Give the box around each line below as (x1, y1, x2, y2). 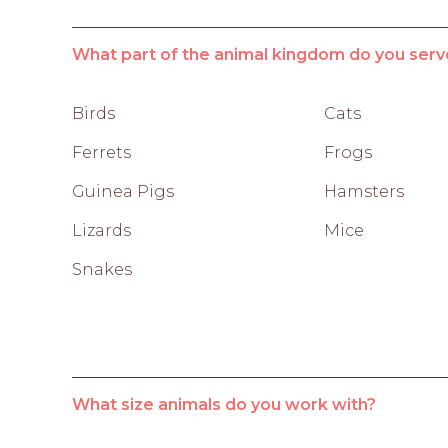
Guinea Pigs (72, 181, 174, 201)
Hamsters (324, 181, 404, 201)
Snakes (72, 259, 132, 279)
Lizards (72, 220, 131, 240)
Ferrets (72, 142, 131, 162)
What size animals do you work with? (72, 394, 376, 414)
